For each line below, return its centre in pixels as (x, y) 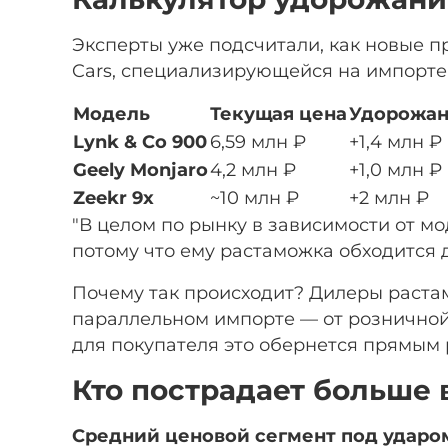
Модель (111, 113)
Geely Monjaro (140, 169)
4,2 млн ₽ (253, 169)
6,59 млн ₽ (258, 141)
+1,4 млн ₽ (395, 141)
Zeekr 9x (113, 197)
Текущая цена (278, 113)
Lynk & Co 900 (140, 141)
